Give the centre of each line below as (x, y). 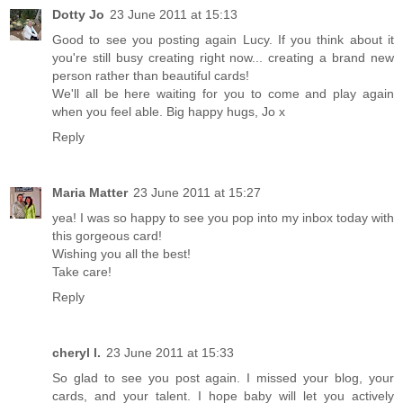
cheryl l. (76, 352)
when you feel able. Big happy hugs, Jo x (169, 111)
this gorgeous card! (107, 235)
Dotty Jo (78, 14)
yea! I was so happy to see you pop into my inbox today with (223, 217)
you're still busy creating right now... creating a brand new (223, 57)
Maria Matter (90, 192)
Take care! (82, 271)
